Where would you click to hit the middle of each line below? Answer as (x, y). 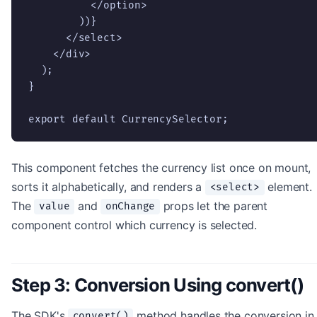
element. (288, 186)
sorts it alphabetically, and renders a (109, 186)
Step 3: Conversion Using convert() (157, 284)
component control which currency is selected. (134, 225)
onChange (130, 207)
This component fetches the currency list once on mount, (161, 167)
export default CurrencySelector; (128, 119)
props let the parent (214, 206)
